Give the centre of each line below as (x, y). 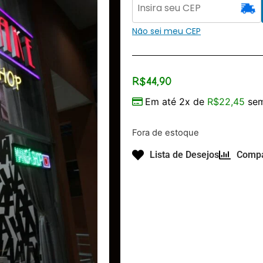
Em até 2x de (176, 102)
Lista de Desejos (184, 154)
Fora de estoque (166, 133)
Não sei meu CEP (166, 31)
